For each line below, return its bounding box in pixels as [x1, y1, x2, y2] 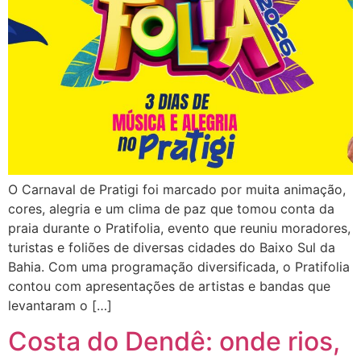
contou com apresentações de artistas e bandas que [8, 278, 330, 295]
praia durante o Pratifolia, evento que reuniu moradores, [8, 220, 351, 237]
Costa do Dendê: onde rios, [8, 326, 340, 358]
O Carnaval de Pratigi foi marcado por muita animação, [8, 181, 346, 198]
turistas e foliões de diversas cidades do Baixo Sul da [8, 239, 335, 256]
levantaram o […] [8, 297, 112, 314]
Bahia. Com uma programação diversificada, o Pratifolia [8, 259, 350, 276]
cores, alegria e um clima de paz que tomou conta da [8, 201, 334, 218]
